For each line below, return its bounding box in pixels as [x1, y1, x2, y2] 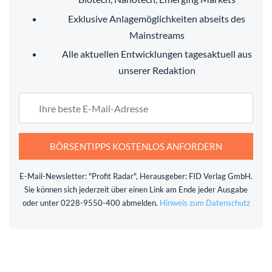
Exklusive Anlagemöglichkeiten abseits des [68, 12, 245, 24]
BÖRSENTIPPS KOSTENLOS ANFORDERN [50, 140, 222, 152]
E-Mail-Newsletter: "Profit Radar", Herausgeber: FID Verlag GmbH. [19, 171, 253, 181]
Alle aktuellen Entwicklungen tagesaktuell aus [61, 48, 252, 60]
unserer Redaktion [118, 64, 195, 76]
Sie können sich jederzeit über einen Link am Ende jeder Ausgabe [24, 184, 248, 194]
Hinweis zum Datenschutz [159, 197, 250, 208]
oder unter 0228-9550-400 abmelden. [22, 197, 160, 208]
